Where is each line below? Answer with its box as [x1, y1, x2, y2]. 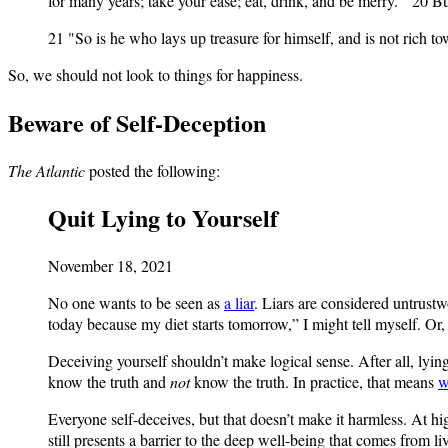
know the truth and [48, 371, 170, 393]
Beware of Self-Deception [8, 104, 266, 140]
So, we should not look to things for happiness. [8, 63, 303, 85]
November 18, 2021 [48, 255, 173, 277]
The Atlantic [8, 159, 85, 181]
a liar [224, 292, 254, 314]
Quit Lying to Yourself [48, 200, 278, 236]
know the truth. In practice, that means [190, 371, 438, 393]
